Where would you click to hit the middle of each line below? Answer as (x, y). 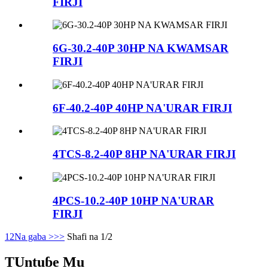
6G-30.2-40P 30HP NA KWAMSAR (141, 48)
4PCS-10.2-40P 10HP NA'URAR (133, 200)
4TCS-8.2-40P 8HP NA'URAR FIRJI (144, 154)
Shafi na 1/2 (90, 237)
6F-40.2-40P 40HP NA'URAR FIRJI (142, 108)
